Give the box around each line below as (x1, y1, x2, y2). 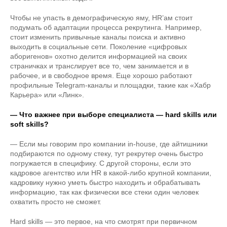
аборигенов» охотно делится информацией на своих (10, 52, 187, 60)
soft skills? (10, 120, 49, 128)
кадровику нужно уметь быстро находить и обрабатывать (10, 178, 200, 186)
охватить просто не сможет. (10, 198, 101, 206)
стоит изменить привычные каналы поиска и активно (10, 33, 185, 41)
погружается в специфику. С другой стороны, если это (10, 159, 191, 167)
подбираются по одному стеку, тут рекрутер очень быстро (10, 149, 203, 158)
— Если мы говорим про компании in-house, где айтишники (10, 140, 208, 148)
